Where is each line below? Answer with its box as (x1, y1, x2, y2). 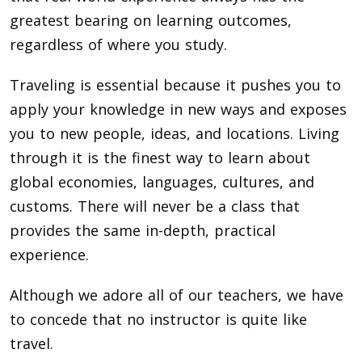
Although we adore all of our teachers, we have (10, 285, 343, 305)
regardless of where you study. (10, 35, 227, 55)
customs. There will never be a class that (10, 196, 300, 217)
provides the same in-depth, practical (10, 221, 276, 241)
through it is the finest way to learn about (10, 148, 310, 168)
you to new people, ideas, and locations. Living (10, 124, 339, 144)
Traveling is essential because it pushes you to (10, 75, 341, 95)
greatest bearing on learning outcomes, (10, 11, 292, 31)
